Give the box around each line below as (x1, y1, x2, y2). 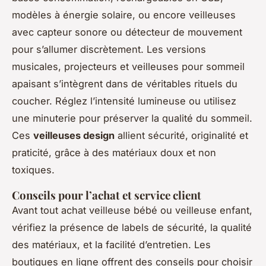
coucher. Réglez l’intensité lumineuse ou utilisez (12, 95, 236, 107)
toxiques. (12, 164, 55, 176)
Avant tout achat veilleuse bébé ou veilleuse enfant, (12, 204, 252, 217)
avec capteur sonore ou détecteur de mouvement (12, 26, 242, 39)
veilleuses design (33, 129, 115, 142)
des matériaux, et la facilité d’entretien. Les (12, 239, 211, 251)
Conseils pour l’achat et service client (12, 188, 201, 203)
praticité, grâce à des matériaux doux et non (12, 147, 216, 159)
